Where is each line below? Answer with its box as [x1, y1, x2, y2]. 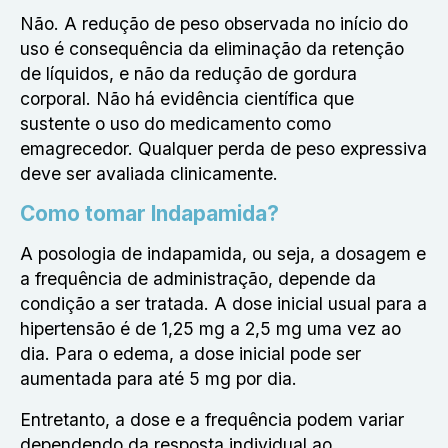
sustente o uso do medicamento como [20, 113, 331, 134]
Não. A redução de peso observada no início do [20, 13, 408, 34]
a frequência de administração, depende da [20, 268, 376, 289]
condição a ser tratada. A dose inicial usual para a [20, 293, 427, 314]
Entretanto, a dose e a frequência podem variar [20, 409, 404, 430]
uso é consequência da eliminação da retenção [20, 38, 404, 59]
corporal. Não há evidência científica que [20, 88, 354, 109]
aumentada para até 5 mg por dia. [20, 368, 297, 389]
